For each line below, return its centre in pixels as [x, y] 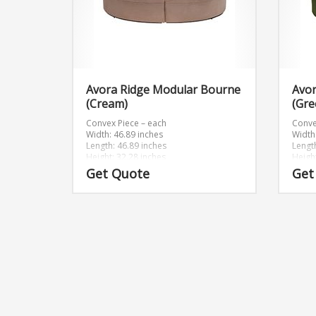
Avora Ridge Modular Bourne [163, 90]
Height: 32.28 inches [126, 157]
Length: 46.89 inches [126, 146]
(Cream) [107, 104]
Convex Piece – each [126, 123]
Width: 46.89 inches [124, 134]
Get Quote [118, 174]
